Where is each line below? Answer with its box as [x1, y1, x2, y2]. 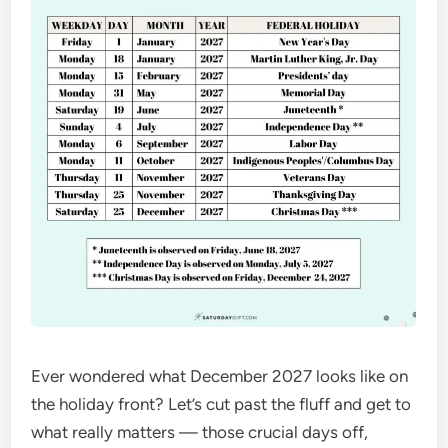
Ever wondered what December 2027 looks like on [31, 366, 409, 386]
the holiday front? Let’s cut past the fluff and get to [31, 394, 412, 414]
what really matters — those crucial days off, [31, 422, 369, 442]
